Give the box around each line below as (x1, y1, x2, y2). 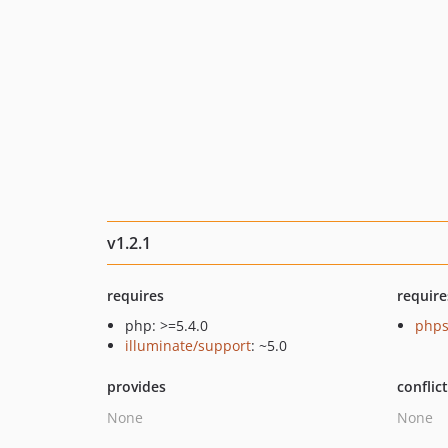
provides (107, 377, 166, 396)
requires (107, 286, 164, 305)
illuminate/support (125, 336, 251, 355)
